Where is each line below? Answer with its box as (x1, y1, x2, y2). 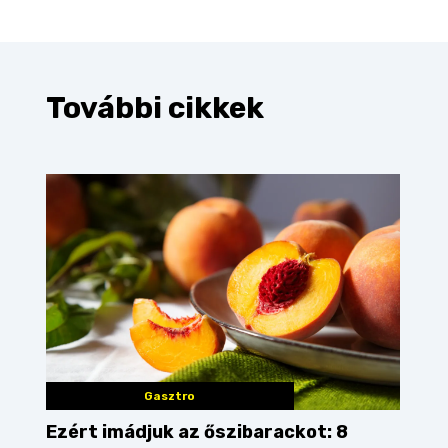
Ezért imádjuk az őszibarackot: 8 (46, 421, 348, 443)
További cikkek (46, 90, 264, 126)
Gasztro (144, 389, 196, 403)
